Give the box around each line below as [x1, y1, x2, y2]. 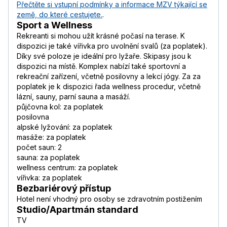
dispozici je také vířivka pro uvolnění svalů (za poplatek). [17, 42, 207, 51]
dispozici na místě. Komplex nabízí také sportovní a [17, 62, 186, 71]
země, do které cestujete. [17, 10, 102, 19]
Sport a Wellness [17, 20, 92, 31]
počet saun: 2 [17, 143, 62, 152]
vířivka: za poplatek [17, 173, 82, 182]
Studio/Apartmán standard [17, 204, 138, 215]
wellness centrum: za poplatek [17, 163, 118, 172]
